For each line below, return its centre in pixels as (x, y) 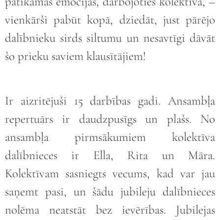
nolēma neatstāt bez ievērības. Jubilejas (110, 209)
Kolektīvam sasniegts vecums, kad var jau (110, 173)
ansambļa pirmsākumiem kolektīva (110, 137)
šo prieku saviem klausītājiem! (75, 56)
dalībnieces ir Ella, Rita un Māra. (110, 155)
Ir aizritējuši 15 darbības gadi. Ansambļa (110, 100)
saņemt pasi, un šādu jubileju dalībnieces (110, 191)
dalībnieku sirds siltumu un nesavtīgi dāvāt (110, 38)
